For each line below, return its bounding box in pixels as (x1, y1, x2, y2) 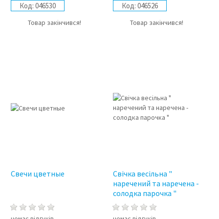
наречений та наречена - (113, 178, 199, 188)
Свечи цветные (10, 168, 65, 178)
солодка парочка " (113, 188, 177, 198)
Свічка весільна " (113, 168, 173, 178)
